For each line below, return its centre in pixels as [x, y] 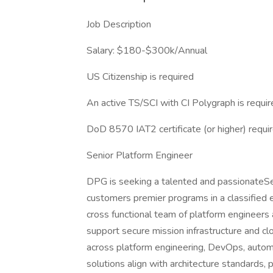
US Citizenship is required [140, 77]
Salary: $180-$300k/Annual [147, 51]
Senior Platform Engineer [140, 155]
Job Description [119, 24]
